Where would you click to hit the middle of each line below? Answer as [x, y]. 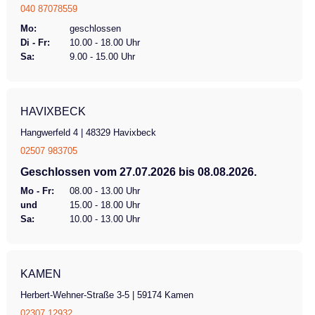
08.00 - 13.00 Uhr [104, 191]
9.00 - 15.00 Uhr [102, 56]
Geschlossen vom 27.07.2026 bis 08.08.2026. [138, 172]
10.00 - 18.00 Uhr [104, 42]
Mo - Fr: [37, 191]
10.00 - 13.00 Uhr [104, 219]
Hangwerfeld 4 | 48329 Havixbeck [88, 132]
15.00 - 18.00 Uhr [104, 205]
